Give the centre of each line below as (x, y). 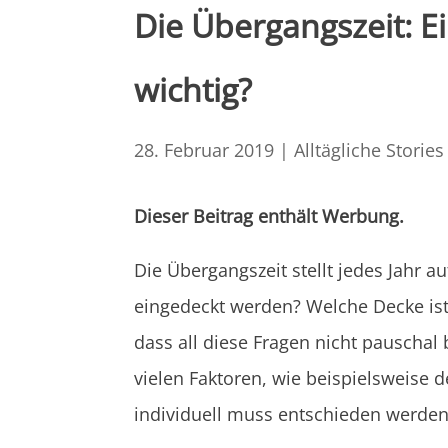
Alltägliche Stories (369, 150)
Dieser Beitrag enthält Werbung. (269, 215)
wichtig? (193, 90)
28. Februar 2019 (204, 150)
